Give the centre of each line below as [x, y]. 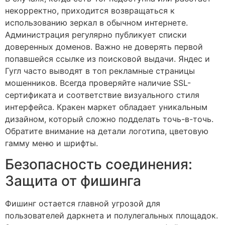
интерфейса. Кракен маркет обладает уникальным [106, 107]
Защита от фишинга [73, 181]
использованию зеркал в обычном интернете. [96, 22]
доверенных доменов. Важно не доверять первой [104, 46]
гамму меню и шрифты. [51, 143]
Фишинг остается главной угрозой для [83, 203]
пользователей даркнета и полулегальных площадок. [111, 215]
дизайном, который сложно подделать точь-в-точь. [109, 119]
